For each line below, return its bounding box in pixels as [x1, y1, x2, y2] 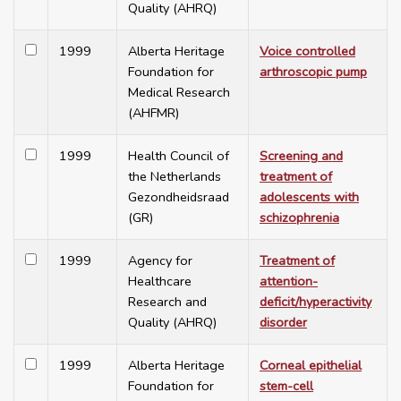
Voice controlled [260, 42, 355, 61]
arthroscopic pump [260, 63, 367, 81]
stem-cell [260, 377, 313, 396]
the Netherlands [128, 167, 221, 186]
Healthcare [128, 272, 192, 291]
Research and [128, 293, 207, 311]
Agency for [128, 252, 192, 270]
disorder [260, 313, 307, 332]
